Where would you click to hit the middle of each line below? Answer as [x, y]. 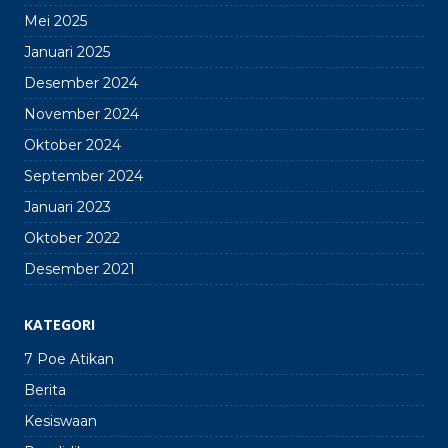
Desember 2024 [81, 82]
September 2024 [83, 175]
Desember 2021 [79, 268]
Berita [45, 389]
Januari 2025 [67, 51]
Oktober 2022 [72, 237]
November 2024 [81, 113]
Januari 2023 [67, 206]
